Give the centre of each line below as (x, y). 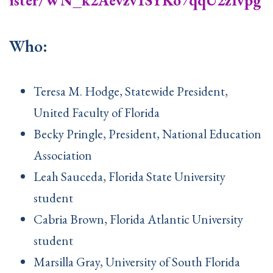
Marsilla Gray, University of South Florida (137, 262)
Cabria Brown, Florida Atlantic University (138, 219)
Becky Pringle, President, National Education (147, 134)
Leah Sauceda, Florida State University (129, 177)
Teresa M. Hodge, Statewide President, (131, 91)
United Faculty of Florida (98, 113)
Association (65, 155)
